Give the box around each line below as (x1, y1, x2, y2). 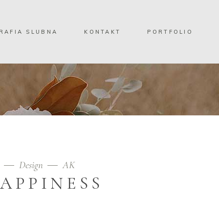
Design (19, 159, 44, 171)
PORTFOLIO (147, 28, 194, 35)
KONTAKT (84, 28, 121, 35)
